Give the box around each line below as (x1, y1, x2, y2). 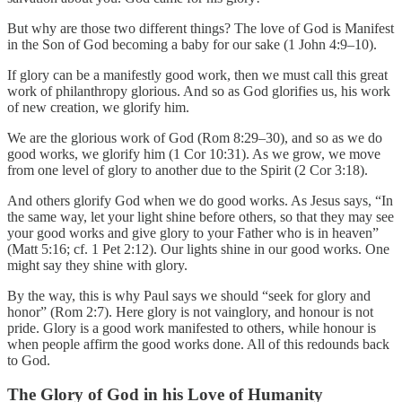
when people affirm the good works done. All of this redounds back (7, 336, 389, 352)
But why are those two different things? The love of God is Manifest (7, 20, 394, 36)
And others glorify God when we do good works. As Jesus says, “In (7, 192, 393, 208)
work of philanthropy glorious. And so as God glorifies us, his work (7, 83, 390, 99)
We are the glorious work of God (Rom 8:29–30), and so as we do (7, 129, 382, 145)
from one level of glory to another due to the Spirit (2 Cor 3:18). (7, 162, 371, 178)
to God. (7, 352, 54, 368)
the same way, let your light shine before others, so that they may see (7, 208, 394, 224)
